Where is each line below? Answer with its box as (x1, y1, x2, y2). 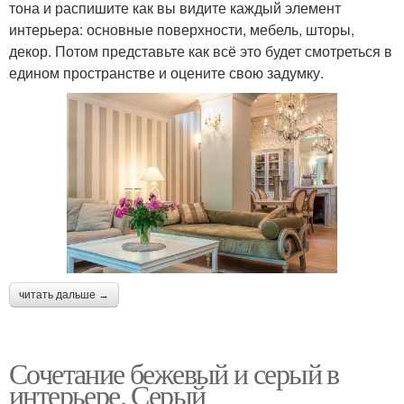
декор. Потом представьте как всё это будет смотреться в (9, 40, 392, 61)
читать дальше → (19, 288, 109, 301)
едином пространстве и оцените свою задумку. (9, 61, 324, 83)
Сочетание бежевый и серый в (9, 353, 339, 392)
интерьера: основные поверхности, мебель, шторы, (9, 18, 354, 40)
